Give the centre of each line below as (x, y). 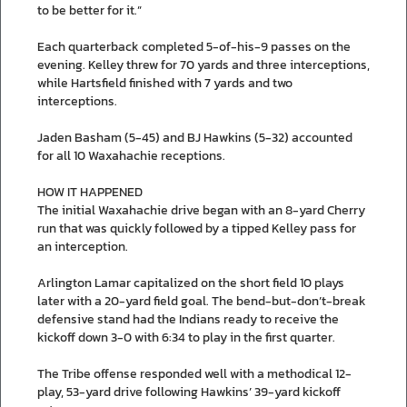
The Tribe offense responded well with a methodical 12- (194, 373)
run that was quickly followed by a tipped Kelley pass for (197, 228)
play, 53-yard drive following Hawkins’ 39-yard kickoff (189, 392)
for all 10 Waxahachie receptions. (131, 155)
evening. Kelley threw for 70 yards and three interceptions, (203, 65)
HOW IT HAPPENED (90, 192)
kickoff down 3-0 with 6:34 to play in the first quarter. (186, 337)
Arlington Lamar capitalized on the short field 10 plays (191, 283)
